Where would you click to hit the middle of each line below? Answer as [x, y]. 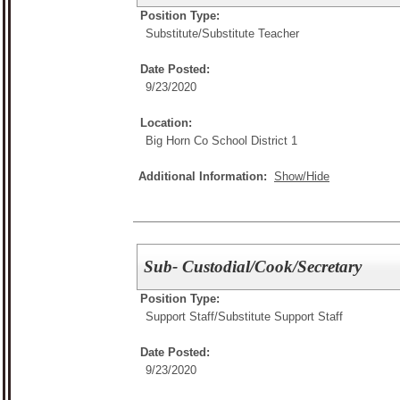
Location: [166, 123]
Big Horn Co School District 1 [221, 141]
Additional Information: [206, 176]
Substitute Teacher [250, 33]
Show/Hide [302, 176]
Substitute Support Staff [280, 316]
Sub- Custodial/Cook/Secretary [253, 266]
